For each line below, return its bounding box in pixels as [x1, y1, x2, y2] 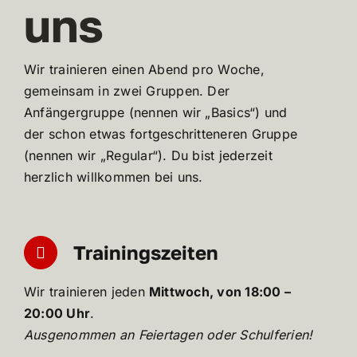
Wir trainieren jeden [23, 284, 150, 300]
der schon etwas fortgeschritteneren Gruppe [23, 126, 298, 143]
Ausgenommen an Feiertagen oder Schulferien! [23, 327, 313, 343]
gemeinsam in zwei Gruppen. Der [23, 83, 230, 100]
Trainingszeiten [73, 241, 218, 265]
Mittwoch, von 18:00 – [149, 284, 292, 300]
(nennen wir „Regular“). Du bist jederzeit [23, 147, 273, 164]
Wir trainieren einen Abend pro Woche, [23, 61, 265, 78]
